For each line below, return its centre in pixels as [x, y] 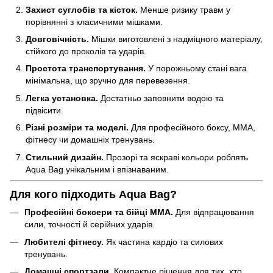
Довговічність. [57, 39]
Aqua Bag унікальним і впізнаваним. [97, 169]
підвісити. [44, 110]
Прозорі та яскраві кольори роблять [176, 157]
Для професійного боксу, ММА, [192, 128]
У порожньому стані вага [196, 69]
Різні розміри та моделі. [77, 128]
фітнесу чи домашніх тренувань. [90, 140]
